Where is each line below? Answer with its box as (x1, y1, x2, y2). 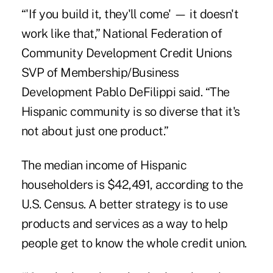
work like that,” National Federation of (21, 26, 222, 41)
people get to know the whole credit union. (21, 235, 247, 250)
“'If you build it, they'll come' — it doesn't (21, 6, 239, 21)
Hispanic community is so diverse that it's (21, 104, 240, 119)
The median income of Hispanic (21, 157, 187, 172)
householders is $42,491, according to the (21, 177, 243, 192)
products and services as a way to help (21, 216, 228, 231)
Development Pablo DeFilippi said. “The (21, 84, 230, 99)
